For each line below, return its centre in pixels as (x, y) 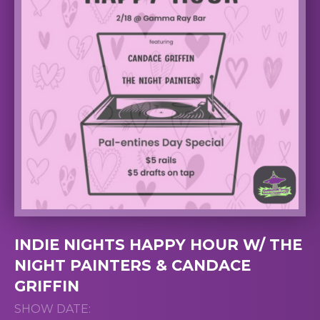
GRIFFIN (47, 286)
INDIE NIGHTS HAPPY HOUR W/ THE (158, 244)
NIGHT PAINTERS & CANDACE (132, 265)
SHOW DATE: (52, 309)
